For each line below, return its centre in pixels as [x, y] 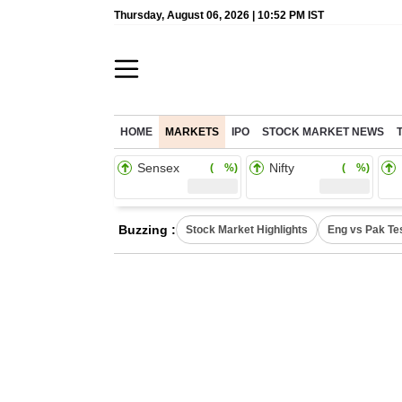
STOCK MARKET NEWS [323, 132]
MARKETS [192, 132]
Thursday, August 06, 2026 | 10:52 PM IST [219, 15]
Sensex [158, 168]
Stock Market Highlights [247, 230]
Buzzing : [147, 230]
